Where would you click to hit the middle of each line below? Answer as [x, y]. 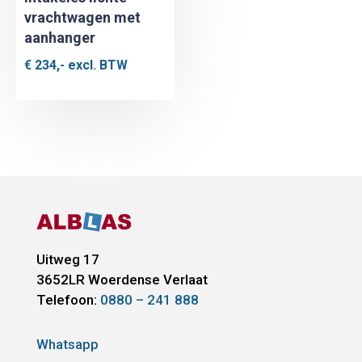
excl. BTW [96, 65]
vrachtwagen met [82, 18]
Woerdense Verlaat [146, 279]
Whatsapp [67, 344]
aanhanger [60, 38]
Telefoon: [68, 299]
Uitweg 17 [67, 259]
